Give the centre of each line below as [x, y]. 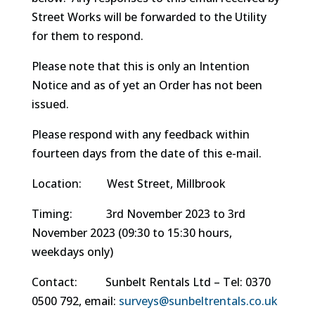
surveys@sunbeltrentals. [184, 301]
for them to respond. [87, 36]
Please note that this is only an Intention [140, 66]
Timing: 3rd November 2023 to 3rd [138, 214]
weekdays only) [72, 252]
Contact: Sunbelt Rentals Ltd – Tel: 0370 [151, 282]
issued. [50, 104]
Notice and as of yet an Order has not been [147, 85]
